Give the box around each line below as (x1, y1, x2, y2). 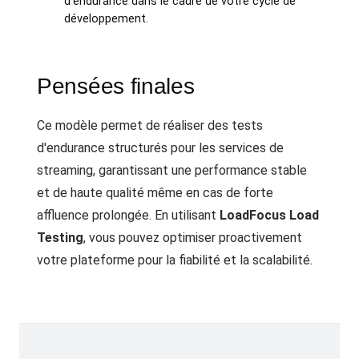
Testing (37, 229, 83, 245)
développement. (63, 11, 148, 26)
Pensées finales (37, 73, 195, 99)
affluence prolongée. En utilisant (37, 207, 220, 223)
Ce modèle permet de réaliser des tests (37, 117, 263, 133)
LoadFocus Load (220, 207, 319, 223)
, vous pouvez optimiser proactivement (83, 229, 302, 245)
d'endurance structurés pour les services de (37, 139, 284, 155)
